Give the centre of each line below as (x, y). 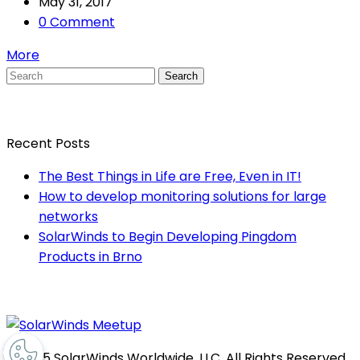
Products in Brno (90, 256)
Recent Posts (48, 143)
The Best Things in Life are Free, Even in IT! (170, 176)
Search (181, 76)
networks (68, 216)
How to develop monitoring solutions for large (182, 196)
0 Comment (77, 22)
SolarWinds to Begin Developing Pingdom (168, 236)
